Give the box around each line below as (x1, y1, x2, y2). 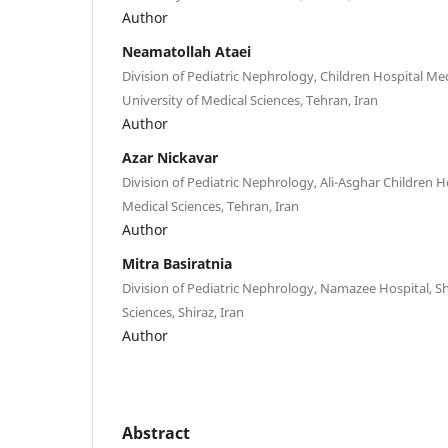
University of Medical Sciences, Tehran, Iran (122, 90, 378, 109)
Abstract (122, 421, 190, 444)
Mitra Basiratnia (122, 253, 232, 273)
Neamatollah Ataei (122, 41, 251, 61)
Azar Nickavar (122, 147, 218, 167)
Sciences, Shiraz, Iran (122, 302, 244, 321)
